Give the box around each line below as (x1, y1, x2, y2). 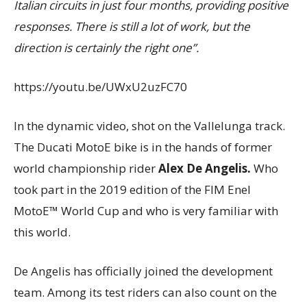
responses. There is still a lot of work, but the (14, 19, 250, 35)
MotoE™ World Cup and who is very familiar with (14, 203, 278, 219)
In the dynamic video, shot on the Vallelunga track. (14, 118, 285, 134)
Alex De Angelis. (158, 160, 254, 177)
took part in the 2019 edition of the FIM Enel (14, 182, 251, 198)
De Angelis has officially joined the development (14, 263, 273, 280)
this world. (14, 224, 73, 241)
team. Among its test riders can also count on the (14, 284, 277, 301)
